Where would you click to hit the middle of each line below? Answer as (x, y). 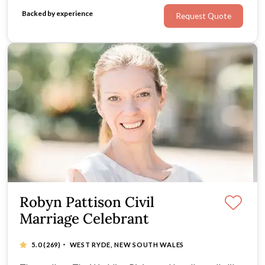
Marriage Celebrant (84, 219)
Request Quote (203, 16)
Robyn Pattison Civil (87, 202)
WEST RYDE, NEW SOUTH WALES (127, 245)
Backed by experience (57, 14)
